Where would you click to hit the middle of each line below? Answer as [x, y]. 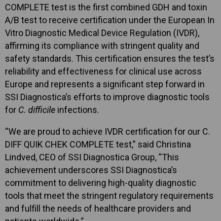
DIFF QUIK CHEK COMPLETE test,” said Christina [98, 144]
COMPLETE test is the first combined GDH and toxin [106, 7]
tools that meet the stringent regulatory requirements [109, 195]
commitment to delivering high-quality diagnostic [101, 183]
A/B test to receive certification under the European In [110, 20]
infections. [77, 110]
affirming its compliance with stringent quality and [102, 45]
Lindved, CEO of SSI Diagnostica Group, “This [92, 157]
